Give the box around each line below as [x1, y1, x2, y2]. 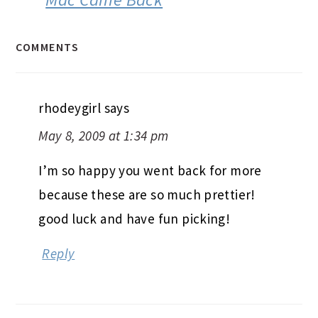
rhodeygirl [38, 71, 102, 89]
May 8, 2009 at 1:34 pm [38, 99, 169, 116]
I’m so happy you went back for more [38, 133, 262, 151]
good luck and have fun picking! [38, 182, 231, 199]
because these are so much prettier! [38, 158, 256, 175]
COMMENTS [16, 11, 79, 26]
